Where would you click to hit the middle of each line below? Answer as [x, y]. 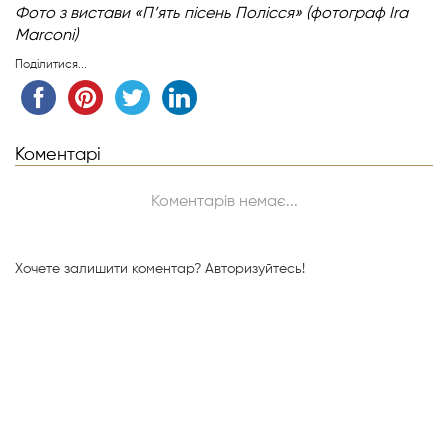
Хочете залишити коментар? [110, 269]
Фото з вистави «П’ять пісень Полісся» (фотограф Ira [211, 14]
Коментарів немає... [224, 202]
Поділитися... [51, 65]
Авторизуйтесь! [255, 269]
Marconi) [46, 36]
